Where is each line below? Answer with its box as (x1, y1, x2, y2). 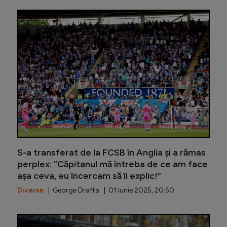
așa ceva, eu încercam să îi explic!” (17, 170, 161, 182)
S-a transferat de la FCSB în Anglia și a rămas (17, 147, 206, 159)
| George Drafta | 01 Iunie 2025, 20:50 (44, 186, 174, 195)
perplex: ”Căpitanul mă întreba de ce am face (17, 159, 208, 170)
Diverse (17, 186, 44, 195)
